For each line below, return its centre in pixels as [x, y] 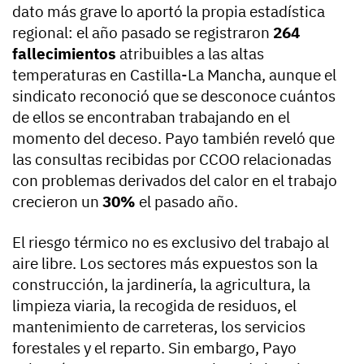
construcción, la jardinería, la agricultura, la [161, 285]
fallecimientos [64, 54]
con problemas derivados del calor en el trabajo [175, 181]
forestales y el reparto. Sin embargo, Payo [154, 348]
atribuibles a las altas [190, 54]
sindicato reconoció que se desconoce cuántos [174, 96]
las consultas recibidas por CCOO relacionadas [172, 160]
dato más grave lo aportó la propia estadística [169, 12]
